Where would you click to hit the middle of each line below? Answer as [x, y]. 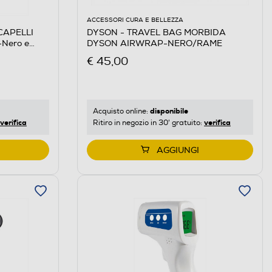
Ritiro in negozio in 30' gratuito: [148, 123]
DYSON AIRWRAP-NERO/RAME [154, 43]
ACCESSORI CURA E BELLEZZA [135, 20]
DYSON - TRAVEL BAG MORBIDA [156, 32]
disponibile [169, 111]
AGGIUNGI [178, 150]
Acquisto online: [121, 111]
